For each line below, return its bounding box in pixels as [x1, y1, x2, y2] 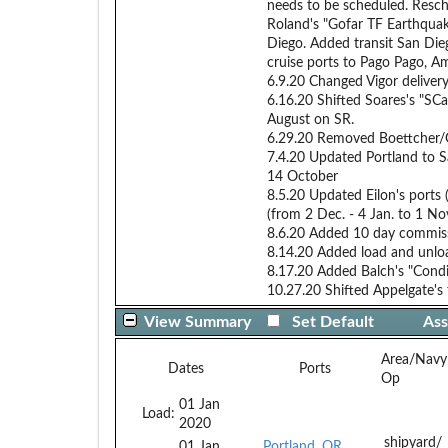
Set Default [291, 313, 374, 330]
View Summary [143, 313, 251, 330]
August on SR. [267, 112, 354, 127]
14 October [267, 169, 338, 184]
